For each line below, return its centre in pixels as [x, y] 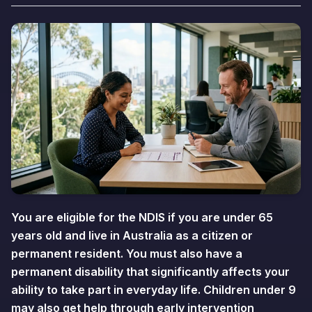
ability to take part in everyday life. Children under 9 [154, 290]
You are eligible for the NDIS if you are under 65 [142, 217]
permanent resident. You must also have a [127, 253]
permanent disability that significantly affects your [150, 272]
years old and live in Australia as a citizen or [132, 235]
